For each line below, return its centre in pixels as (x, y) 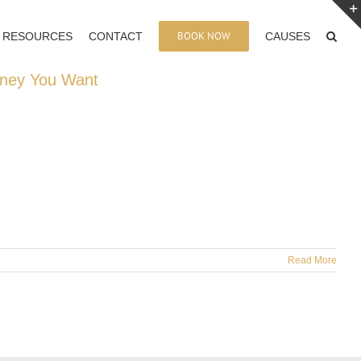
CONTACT (116, 36)
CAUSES (288, 36)
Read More (312, 260)
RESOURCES (37, 36)
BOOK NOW (204, 35)
